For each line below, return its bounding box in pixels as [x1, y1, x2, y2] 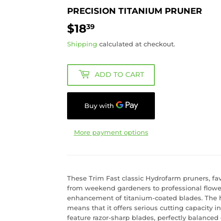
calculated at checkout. [97, 39, 175, 48]
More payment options [74, 128, 148, 136]
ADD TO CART [95, 70, 144, 79]
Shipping [67, 39, 97, 48]
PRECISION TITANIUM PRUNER [67, 5, 202, 16]
